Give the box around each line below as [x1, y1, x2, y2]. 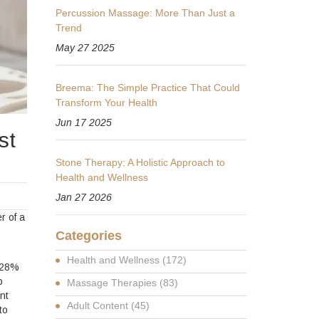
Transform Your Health [56, 97, 158, 108]
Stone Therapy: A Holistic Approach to [56, 157, 226, 168]
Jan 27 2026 [56, 192, 113, 203]
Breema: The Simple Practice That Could [56, 82, 241, 93]
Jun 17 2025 [56, 117, 113, 128]
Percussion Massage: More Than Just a [56, 7, 236, 19]
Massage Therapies [67, 277, 160, 288]
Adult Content [67, 300, 132, 311]
